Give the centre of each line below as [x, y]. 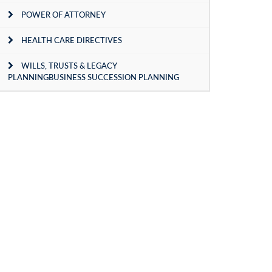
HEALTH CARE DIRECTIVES [72, 40]
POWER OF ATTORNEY [63, 15]
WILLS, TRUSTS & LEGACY [69, 66]
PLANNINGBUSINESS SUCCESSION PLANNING [93, 77]
